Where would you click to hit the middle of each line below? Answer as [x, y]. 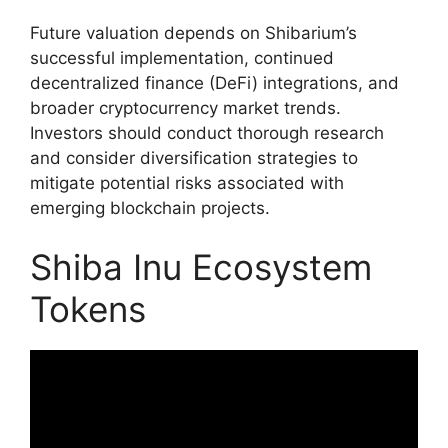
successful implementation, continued [182, 57]
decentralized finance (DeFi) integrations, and [214, 82]
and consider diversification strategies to [194, 157]
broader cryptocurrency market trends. [185, 107]
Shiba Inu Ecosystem [201, 267]
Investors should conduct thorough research [207, 132]
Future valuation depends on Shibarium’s [193, 32]
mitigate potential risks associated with [187, 182]
